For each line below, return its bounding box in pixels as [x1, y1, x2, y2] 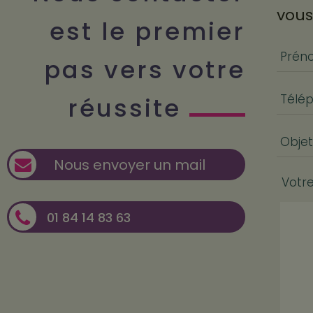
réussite [68, 92, 189, 126]
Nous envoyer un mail [54, 154, 205, 175]
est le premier [50, 15, 245, 49]
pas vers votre [44, 53, 245, 87]
